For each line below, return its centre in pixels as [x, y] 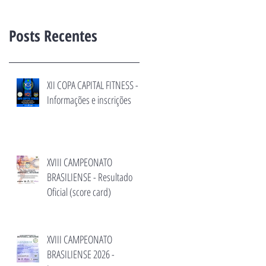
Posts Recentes [53, 36]
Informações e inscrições [89, 100]
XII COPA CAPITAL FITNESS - [93, 85]
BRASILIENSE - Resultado [90, 177]
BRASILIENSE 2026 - [81, 254]
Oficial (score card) [79, 192]
